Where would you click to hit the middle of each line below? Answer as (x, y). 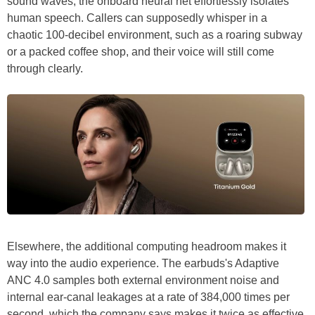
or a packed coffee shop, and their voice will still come (141, 52)
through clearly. (45, 69)
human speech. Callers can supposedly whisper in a (137, 18)
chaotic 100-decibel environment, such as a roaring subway (155, 35)
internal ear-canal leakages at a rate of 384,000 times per (148, 297)
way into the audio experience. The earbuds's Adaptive (143, 264)
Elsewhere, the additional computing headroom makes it (147, 247)
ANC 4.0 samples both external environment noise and (143, 281)
